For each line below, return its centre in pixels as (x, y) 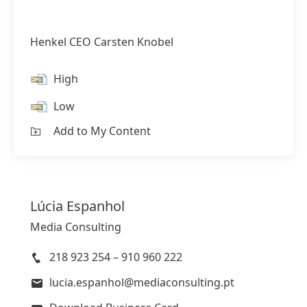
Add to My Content (102, 131)
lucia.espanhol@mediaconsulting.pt (142, 282)
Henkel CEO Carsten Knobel (102, 41)
